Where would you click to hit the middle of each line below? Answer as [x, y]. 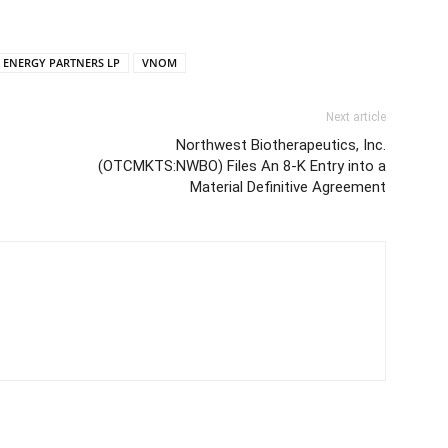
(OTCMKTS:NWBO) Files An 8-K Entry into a [242, 166]
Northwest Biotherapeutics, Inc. [281, 145]
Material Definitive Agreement [288, 187]
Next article [356, 117]
